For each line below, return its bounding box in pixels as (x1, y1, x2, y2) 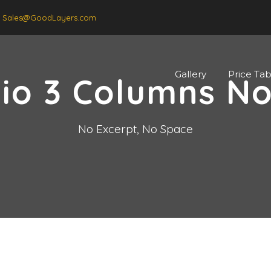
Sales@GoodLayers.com (2, 13, 96, 22)
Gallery (175, 68, 206, 80)
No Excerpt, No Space (78, 122, 193, 136)
